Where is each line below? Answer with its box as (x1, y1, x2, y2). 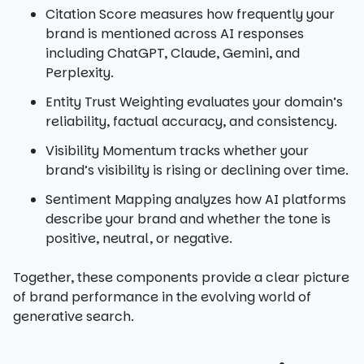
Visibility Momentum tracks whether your (45, 141, 309, 160)
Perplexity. (45, 63, 114, 82)
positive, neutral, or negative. (45, 229, 232, 248)
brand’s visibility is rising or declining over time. (45, 161, 349, 180)
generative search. (13, 307, 134, 326)
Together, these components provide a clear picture (13, 268, 349, 287)
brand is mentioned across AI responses (45, 24, 304, 43)
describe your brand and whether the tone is (45, 210, 331, 228)
